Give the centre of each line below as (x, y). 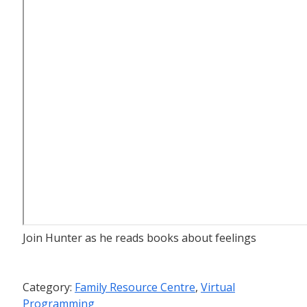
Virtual (218, 287)
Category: (48, 287)
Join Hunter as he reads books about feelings (139, 238)
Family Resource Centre (135, 287)
